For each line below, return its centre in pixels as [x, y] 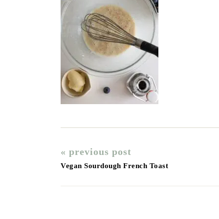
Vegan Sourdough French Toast [114, 166]
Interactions [93, 203]
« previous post [96, 152]
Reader [79, 191]
